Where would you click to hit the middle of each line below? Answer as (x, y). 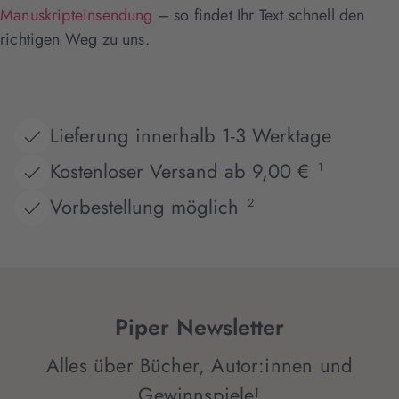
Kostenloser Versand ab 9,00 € (179, 171)
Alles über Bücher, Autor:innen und (199, 365)
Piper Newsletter (199, 326)
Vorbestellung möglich (144, 207)
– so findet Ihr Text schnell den (259, 15)
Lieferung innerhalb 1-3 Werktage (191, 136)
